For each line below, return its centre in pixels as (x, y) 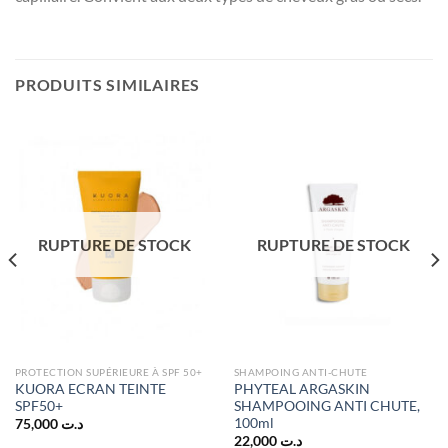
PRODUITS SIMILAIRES (108, 84)
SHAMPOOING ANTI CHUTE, (326, 406)
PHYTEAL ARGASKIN (301, 389)
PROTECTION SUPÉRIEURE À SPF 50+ (108, 372)
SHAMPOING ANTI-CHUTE (300, 372)
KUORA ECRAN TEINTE (90, 389)
